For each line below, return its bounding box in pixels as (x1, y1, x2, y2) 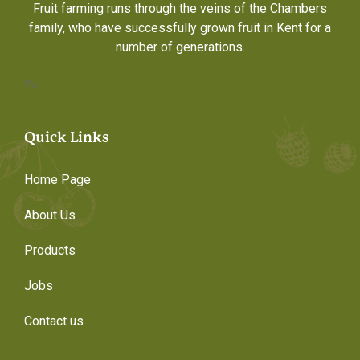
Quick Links (24, 128, 109, 145)
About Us (24, 207, 76, 223)
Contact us (24, 313, 84, 329)
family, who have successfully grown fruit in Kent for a (29, 19, 331, 35)
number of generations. (115, 39, 245, 55)
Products (24, 242, 76, 258)
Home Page (24, 171, 91, 187)
